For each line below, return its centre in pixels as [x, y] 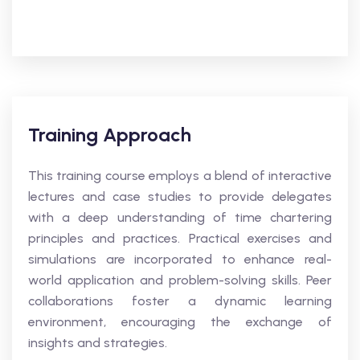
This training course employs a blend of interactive [180, 176]
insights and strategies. [98, 343]
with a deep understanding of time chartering [180, 217]
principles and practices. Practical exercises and [180, 238]
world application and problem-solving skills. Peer [180, 280]
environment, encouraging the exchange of [180, 322]
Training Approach [110, 135]
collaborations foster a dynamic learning [180, 301]
